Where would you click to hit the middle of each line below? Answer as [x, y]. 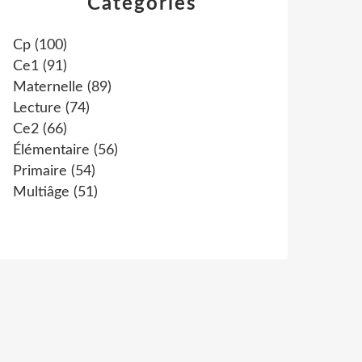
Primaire [40, 171]
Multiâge [41, 192]
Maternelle [48, 87]
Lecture [37, 108]
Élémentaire [51, 150]
